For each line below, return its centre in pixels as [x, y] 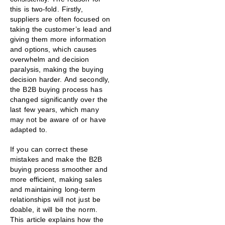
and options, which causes [53, 49]
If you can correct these [49, 149]
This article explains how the [57, 220]
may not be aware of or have [58, 120]
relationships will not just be [55, 200]
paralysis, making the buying [57, 70]
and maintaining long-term [53, 190]
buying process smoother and [59, 170]
